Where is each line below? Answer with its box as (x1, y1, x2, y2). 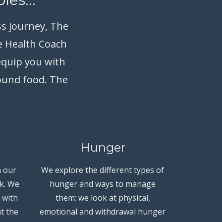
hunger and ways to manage (50, 178, 156, 189)
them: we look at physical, (55, 192, 150, 203)
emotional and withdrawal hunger (40, 206, 166, 217)
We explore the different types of (41, 164, 165, 175)
